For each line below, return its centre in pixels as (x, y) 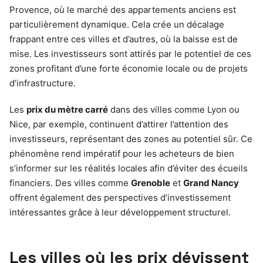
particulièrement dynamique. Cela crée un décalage (117, 24)
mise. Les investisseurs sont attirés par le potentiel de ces (130, 53)
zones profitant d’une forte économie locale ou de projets (129, 68)
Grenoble (151, 183)
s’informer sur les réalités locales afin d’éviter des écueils (129, 168)
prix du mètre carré (67, 109)
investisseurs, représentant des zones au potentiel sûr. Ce (131, 139)
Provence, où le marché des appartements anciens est (123, 9)
